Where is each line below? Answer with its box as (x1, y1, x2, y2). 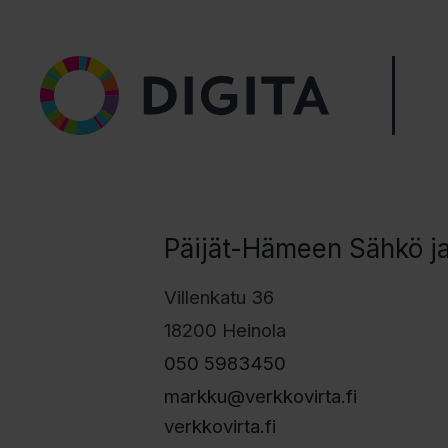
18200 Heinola (163, 318, 286, 341)
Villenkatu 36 (163, 285, 274, 308)
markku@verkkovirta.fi (163, 384, 357, 407)
